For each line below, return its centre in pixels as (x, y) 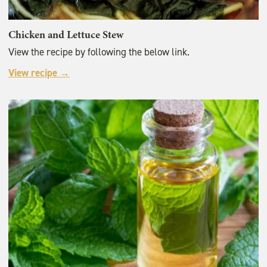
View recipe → (39, 73)
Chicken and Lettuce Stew (66, 35)
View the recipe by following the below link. (99, 52)
